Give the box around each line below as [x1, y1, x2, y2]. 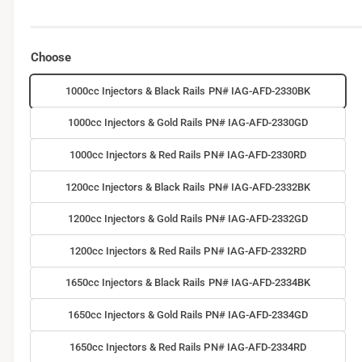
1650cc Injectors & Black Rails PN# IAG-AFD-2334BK [65, 276, 310, 289]
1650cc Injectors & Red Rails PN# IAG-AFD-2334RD [69, 340, 306, 353]
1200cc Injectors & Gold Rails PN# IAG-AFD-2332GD [67, 213, 309, 225]
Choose [30, 50, 71, 65]
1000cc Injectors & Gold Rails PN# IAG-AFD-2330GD [67, 116, 309, 129]
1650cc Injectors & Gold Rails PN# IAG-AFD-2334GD [67, 309, 309, 322]
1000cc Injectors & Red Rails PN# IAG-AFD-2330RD [69, 148, 306, 161]
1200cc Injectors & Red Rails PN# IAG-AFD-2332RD [69, 244, 306, 257]
